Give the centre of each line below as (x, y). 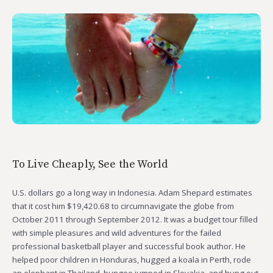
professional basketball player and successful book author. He (129, 246)
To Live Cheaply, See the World (90, 164)
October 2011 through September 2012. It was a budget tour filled (135, 219)
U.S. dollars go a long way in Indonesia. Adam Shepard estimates (132, 192)
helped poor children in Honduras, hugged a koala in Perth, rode (132, 259)
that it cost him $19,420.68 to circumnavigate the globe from (123, 206)
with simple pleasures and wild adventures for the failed (117, 232)
